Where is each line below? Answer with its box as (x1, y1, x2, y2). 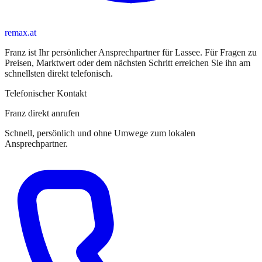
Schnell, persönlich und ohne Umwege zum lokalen (5, 127, 195, 138)
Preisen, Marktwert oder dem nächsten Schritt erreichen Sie (5, 57, 225, 68)
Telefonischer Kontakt (5, 88, 87, 98)
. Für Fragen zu (200, 47, 257, 57)
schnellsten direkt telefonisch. (5, 68, 113, 78)
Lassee (175, 47, 200, 57)
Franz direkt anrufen (5, 108, 80, 118)
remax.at (5, 27, 36, 37)
